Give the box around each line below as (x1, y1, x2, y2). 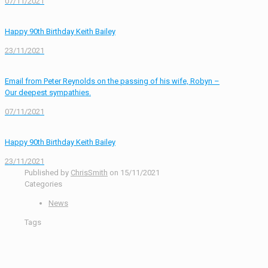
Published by (25, 168, 69, 178)
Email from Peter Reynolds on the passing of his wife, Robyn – (5, 77, 220, 86)
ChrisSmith (71, 168, 108, 178)
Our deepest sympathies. (5, 88, 91, 98)
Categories (25, 179, 62, 189)
